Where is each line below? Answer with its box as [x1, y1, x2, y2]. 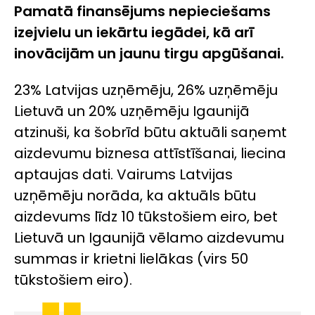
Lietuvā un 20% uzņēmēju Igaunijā [14, 101, 250, 121]
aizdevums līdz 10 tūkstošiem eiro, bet [14, 207, 278, 226]
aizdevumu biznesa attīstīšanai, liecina [14, 143, 286, 163]
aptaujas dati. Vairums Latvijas [14, 165, 233, 184]
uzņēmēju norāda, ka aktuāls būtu [14, 186, 256, 205]
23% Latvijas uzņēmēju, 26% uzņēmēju [14, 80, 278, 100]
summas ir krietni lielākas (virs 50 [14, 249, 248, 269]
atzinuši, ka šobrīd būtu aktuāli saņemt [14, 122, 287, 142]
